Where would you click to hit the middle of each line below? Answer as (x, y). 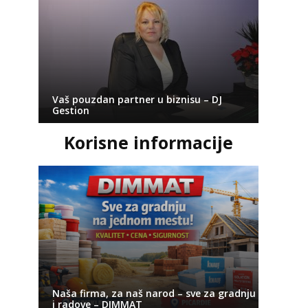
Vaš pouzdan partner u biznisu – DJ (137, 99)
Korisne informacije (148, 142)
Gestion (70, 110)
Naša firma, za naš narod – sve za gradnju (154, 293)
